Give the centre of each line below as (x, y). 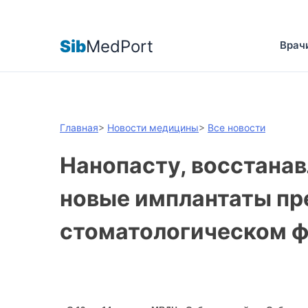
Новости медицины (153, 128)
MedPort (120, 46)
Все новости (236, 128)
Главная (79, 128)
